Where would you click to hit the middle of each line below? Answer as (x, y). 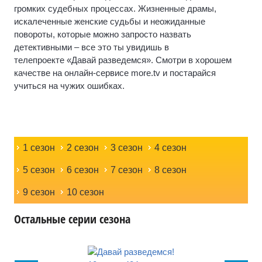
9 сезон (39, 192)
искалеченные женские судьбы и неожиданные (110, 21)
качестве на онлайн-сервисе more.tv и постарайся (115, 73)
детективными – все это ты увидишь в (92, 47)
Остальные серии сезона (72, 219)
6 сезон (83, 170)
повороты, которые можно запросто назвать (103, 34)
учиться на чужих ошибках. (69, 85)
